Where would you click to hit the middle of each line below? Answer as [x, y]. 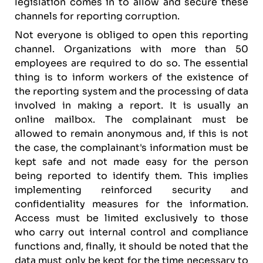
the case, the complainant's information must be [131, 148]
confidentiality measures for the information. [131, 204]
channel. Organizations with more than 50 [131, 49]
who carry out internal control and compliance [131, 232]
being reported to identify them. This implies [131, 176]
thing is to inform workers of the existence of [131, 77]
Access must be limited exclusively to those [131, 218]
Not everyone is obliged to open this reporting [131, 35]
